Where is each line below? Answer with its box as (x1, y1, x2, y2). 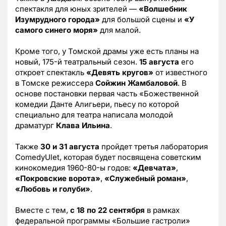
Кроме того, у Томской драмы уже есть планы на (15, 46, 199, 56)
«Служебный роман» (104, 173, 186, 183)
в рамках (145, 205, 180, 215)
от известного (153, 67, 207, 77)
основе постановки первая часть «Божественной (15, 88, 199, 98)
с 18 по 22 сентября (70, 205, 145, 215)
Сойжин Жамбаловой (95, 78, 178, 88)
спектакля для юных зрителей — (15, 4, 139, 14)
